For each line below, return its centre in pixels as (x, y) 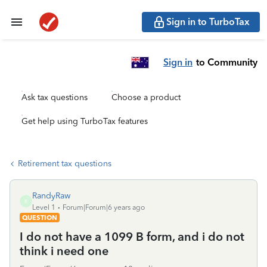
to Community (227, 62)
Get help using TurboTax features (85, 121)
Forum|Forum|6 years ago (104, 207)
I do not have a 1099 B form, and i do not (132, 237)
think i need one (64, 251)
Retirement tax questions (65, 164)
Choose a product (146, 97)
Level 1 (44, 207)
